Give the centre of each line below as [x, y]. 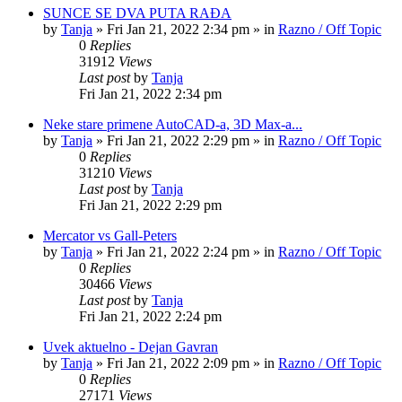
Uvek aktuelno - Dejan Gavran [131, 347]
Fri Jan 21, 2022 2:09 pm [178, 363]
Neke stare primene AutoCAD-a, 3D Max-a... [173, 124]
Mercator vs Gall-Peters [110, 236]
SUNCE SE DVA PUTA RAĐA [137, 13]
